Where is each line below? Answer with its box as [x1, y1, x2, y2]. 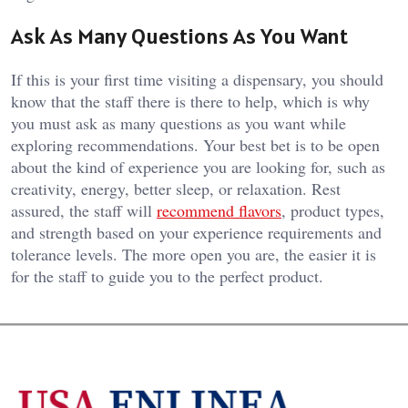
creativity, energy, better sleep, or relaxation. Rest [11, 177, 341, 199]
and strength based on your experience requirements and [11, 220, 382, 243]
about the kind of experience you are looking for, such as [11, 155, 385, 178]
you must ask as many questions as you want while [11, 111, 346, 134]
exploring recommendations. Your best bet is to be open [11, 133, 380, 156]
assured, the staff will [11, 199, 157, 221]
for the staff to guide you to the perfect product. [11, 264, 323, 287]
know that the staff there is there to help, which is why [11, 89, 370, 112]
